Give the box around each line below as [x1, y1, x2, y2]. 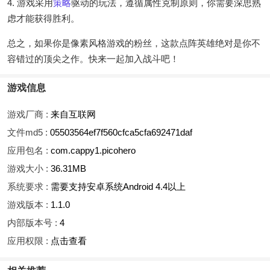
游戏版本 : [7, 199, 51, 210]
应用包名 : [7, 145, 51, 156]
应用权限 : [7, 236, 51, 246]
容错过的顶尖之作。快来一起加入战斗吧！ [7, 54, 179, 64]
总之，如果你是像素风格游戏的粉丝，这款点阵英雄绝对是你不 [7, 38, 260, 49]
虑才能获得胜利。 [7, 13, 80, 24]
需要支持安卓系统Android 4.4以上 [51, 181, 186, 192]
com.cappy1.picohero [51, 145, 136, 156]
